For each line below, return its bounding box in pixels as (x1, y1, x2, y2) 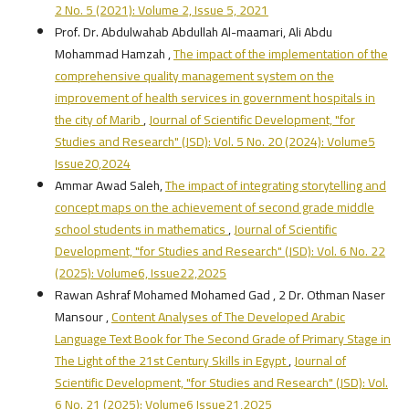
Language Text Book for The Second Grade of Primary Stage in (54, 326, 391, 351)
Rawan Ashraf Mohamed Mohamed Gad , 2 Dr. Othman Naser (54, 282, 385, 307)
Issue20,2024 (54, 151, 131, 175)
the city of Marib (54, 107, 143, 131)
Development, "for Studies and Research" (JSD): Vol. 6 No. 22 (54, 238, 385, 263)
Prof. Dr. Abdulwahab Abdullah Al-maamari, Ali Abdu (54, 19, 332, 44)
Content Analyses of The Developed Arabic (110, 304, 345, 329)
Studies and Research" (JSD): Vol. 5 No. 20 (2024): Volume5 (54, 129, 375, 153)
